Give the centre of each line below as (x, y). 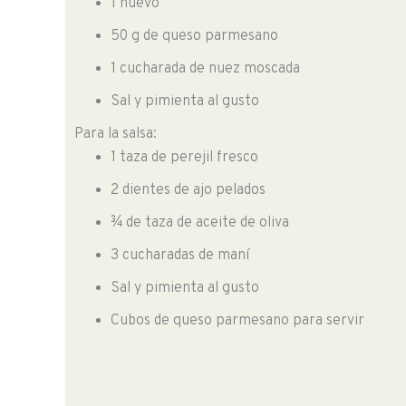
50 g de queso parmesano (194, 37)
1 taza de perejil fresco (184, 158)
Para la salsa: (116, 135)
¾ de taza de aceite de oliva (200, 223)
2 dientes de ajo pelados (188, 191)
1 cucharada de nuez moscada (205, 69)
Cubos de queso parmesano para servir (237, 321)
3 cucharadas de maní (180, 256)
